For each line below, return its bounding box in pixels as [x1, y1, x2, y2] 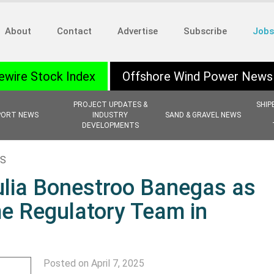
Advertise [117, 26, 158, 37]
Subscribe [183, 26, 227, 37]
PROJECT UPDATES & [73, 100, 147, 109]
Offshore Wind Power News [122, 69, 273, 84]
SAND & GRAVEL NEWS [165, 111, 241, 119]
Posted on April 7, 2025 [43, 257, 144, 269]
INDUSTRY [92, 111, 128, 119]
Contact [57, 26, 92, 37]
